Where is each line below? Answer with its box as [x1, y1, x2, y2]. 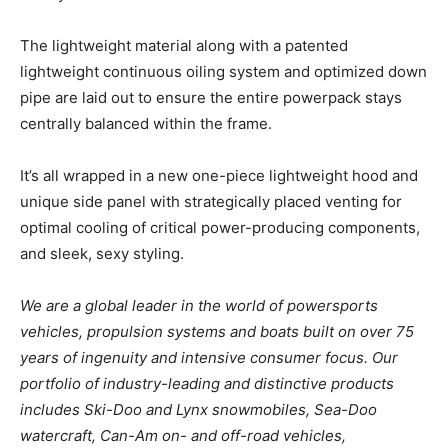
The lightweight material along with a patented [20, 35, 348, 55]
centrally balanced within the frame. [20, 113, 272, 133]
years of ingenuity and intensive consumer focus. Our [20, 347, 398, 367]
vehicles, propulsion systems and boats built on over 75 [20, 321, 414, 341]
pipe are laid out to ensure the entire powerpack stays [20, 87, 402, 107]
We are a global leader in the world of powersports [20, 295, 378, 315]
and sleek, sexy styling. [20, 243, 184, 263]
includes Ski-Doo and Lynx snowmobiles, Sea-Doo [20, 399, 377, 419]
